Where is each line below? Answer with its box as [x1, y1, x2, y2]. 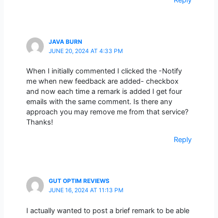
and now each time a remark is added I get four [26, 87, 182, 96]
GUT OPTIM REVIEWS [48, 178, 109, 185]
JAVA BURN [48, 38, 82, 45]
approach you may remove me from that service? [26, 108, 188, 117]
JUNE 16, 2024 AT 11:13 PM [48, 187, 124, 194]
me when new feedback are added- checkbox [26, 77, 179, 86]
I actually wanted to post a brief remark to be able [26, 206, 189, 216]
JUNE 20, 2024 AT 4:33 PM [48, 47, 123, 54]
